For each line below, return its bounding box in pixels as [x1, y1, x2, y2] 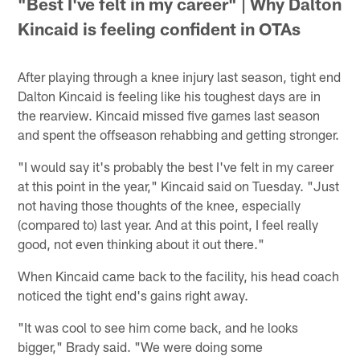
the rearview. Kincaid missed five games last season [18, 107, 321, 124]
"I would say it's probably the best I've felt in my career [18, 158, 334, 175]
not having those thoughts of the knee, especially [18, 197, 301, 214]
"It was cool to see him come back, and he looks [18, 319, 299, 336]
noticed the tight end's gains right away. [18, 287, 249, 304]
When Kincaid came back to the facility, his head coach [18, 268, 340, 284]
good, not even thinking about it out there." [18, 235, 265, 252]
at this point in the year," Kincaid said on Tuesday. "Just [18, 178, 340, 194]
